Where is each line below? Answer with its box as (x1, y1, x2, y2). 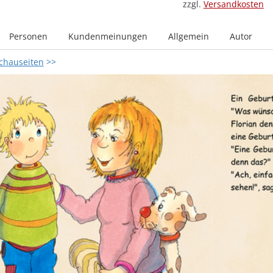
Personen (9, 30, 48, 42)
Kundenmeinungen (68, 30, 147, 42)
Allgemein (168, 30, 209, 42)
